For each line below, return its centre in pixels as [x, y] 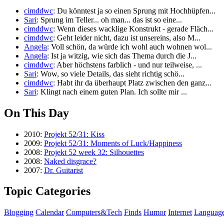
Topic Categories [47, 191]
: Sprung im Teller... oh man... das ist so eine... [109, 19]
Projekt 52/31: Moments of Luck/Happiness [113, 143]
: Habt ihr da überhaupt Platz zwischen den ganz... [132, 82]
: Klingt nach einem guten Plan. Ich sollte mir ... [112, 91]
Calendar [50, 212]
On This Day [36, 113]
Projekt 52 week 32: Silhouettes [94, 152]
